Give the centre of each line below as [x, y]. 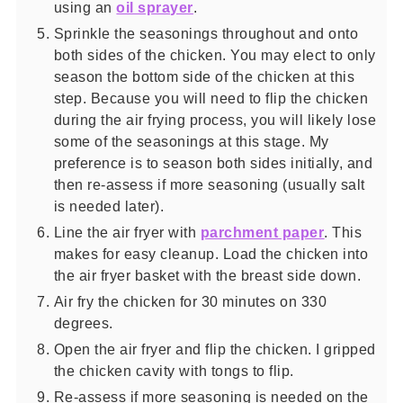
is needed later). [109, 206]
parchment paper [262, 232]
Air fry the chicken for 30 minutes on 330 [190, 301]
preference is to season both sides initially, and [213, 163]
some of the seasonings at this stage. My [191, 141]
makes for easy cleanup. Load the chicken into [211, 254]
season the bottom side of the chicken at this [204, 76]
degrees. [83, 323]
